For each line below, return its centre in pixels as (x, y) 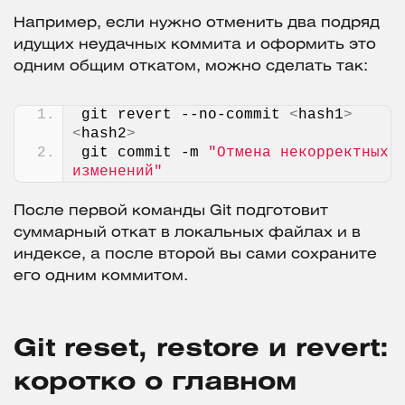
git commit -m (145, 152)
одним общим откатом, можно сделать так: (191, 66)
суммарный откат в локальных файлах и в (187, 232)
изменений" (118, 171)
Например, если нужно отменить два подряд (197, 23)
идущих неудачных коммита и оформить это (195, 44)
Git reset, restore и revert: (201, 349)
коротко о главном (155, 382)
